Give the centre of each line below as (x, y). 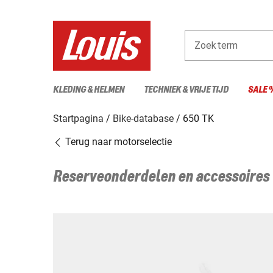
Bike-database (143, 118)
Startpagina (78, 118)
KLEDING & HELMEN (89, 90)
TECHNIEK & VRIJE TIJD (186, 90)
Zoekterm (216, 45)
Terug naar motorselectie (117, 141)
